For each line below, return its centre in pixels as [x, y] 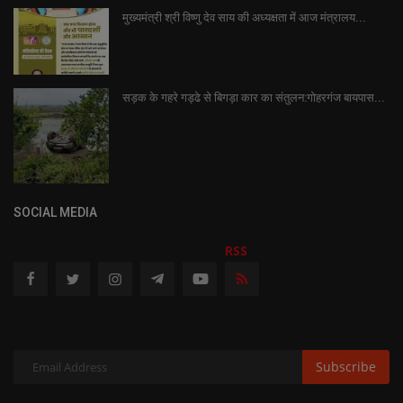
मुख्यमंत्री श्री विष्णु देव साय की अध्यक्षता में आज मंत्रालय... [244, 17]
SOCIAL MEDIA [55, 212]
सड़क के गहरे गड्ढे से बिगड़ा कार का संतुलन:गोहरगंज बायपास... [254, 97]
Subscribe [346, 367]
